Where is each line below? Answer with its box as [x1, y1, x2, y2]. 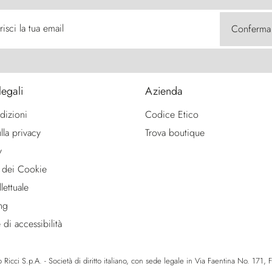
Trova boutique [145, 126, 205, 140]
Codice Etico [145, 107, 199, 122]
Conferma [231, 22, 271, 36]
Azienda [145, 83, 183, 100]
